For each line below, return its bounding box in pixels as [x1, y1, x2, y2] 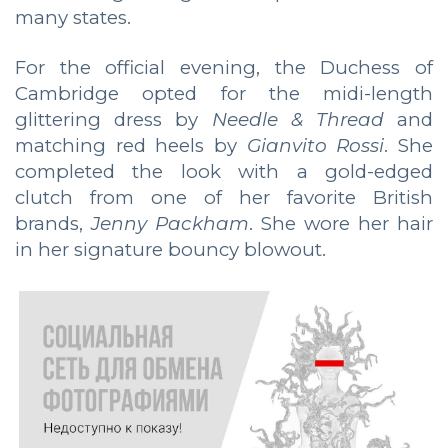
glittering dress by [15, 107, 212, 131]
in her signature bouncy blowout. [15, 237, 326, 261]
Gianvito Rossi [246, 133, 385, 157]
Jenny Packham [91, 211, 249, 235]
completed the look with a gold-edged [15, 159, 433, 183]
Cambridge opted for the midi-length [15, 81, 433, 105]
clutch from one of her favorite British [15, 185, 433, 209]
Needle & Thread [211, 107, 384, 131]
